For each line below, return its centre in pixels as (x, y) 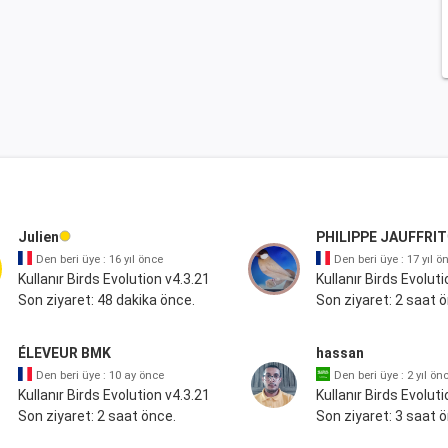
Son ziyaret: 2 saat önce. (96, 416)
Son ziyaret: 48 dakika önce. (106, 300)
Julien (38, 237)
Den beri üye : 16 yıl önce (99, 259)
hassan (339, 353)
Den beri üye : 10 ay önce (99, 375)
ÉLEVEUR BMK (64, 353)
